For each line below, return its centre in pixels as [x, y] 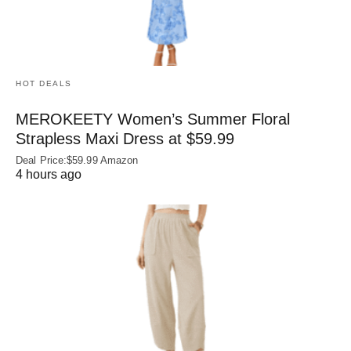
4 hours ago [49, 174]
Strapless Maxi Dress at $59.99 [125, 138]
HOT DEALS [44, 83]
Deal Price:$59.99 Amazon [77, 160]
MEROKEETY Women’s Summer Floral [153, 119]
